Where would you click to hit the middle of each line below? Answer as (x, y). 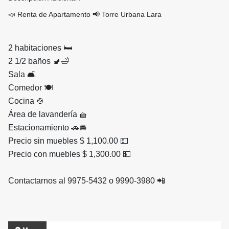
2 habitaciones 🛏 (40, 48)
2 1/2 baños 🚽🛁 (39, 61)
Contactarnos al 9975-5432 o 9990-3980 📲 (88, 181)
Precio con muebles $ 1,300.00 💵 (70, 154)
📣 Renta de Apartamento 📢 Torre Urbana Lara (86, 15)
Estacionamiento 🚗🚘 (47, 128)
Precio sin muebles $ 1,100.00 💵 (68, 141)
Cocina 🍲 (26, 101)
